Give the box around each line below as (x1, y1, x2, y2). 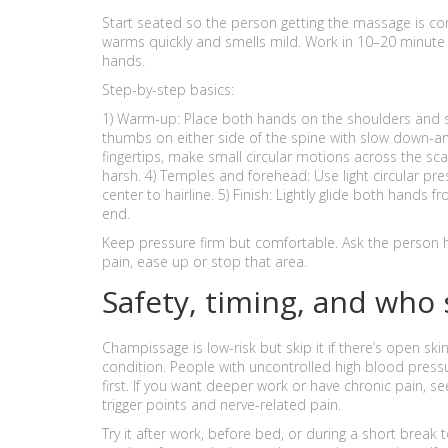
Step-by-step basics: (102, 80, 234, 99)
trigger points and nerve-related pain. (102, 395, 341, 414)
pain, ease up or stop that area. (102, 252, 307, 271)
